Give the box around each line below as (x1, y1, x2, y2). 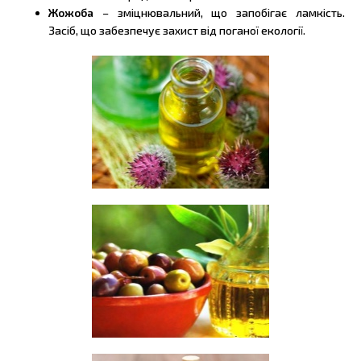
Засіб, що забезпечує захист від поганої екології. (48, 23, 305, 38)
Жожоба (48, 6, 93, 20)
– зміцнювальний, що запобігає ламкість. (93, 6, 345, 20)
